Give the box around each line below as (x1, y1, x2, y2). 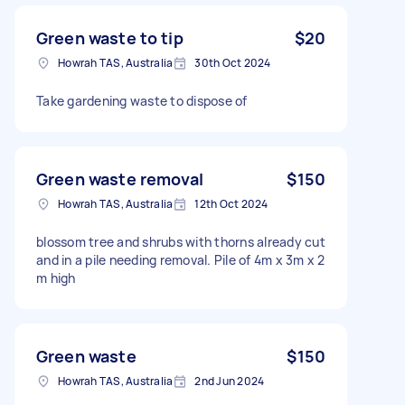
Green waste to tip (36, 26, 184, 49)
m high (36, 268, 76, 287)
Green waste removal (36, 167, 203, 190)
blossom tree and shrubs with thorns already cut (36, 232, 325, 250)
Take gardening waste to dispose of (36, 91, 248, 109)
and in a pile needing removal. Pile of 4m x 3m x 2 (36, 250, 325, 268)
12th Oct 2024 (194, 195, 268, 212)
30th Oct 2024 (194, 54, 271, 71)
